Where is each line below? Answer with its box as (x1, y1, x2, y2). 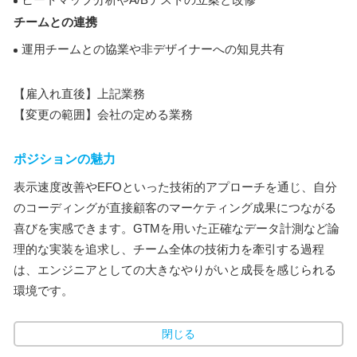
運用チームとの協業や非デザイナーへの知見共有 (22, 42, 284, 56)
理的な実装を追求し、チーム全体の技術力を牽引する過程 (14, 242, 324, 256)
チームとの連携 (14, 15, 97, 29)
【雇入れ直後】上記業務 (14, 87, 145, 100)
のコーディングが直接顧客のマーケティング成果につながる (14, 201, 336, 214)
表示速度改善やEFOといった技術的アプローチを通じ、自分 (14, 180, 337, 194)
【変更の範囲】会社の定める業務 (14, 108, 193, 121)
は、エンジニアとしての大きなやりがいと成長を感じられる (14, 263, 336, 277)
